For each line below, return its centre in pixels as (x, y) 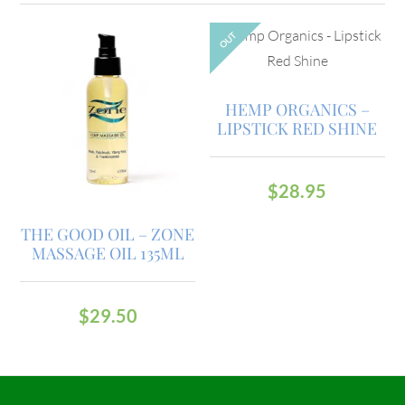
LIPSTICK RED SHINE (297, 129)
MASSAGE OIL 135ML (108, 253)
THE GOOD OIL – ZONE (108, 234)
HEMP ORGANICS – (297, 110)
